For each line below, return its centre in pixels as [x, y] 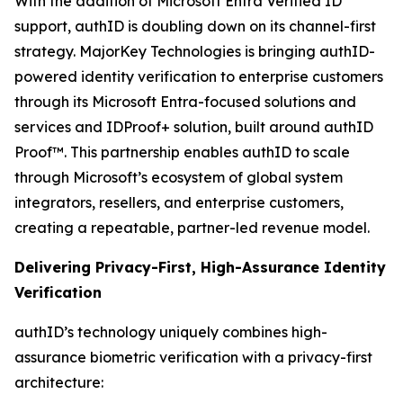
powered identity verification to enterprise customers [199, 76]
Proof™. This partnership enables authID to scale [182, 152]
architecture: [59, 382]
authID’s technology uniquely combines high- [171, 332]
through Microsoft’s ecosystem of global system [179, 177]
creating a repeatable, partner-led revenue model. [194, 228]
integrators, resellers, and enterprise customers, [179, 202]
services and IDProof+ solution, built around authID [194, 127]
